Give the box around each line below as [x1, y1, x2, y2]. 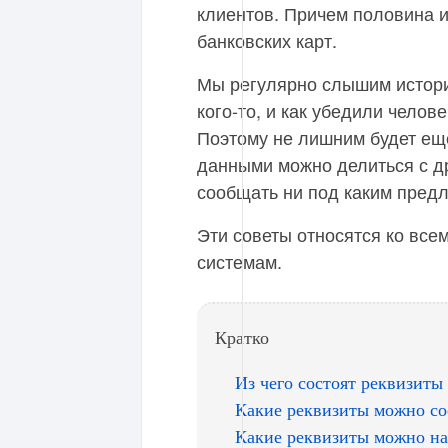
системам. [197, 248, 282, 275]
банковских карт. [197, 27, 337, 54]
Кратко [215, 325, 269, 350]
